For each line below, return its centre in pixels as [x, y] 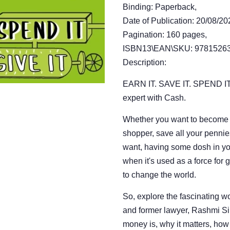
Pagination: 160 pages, [165, 35]
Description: [145, 62]
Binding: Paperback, [160, 7]
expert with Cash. [154, 98]
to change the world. [159, 175]
